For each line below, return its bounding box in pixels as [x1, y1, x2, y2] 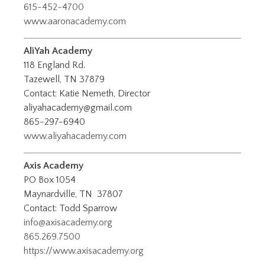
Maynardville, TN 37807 [24, 189, 123, 200]
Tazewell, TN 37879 [24, 74, 105, 85]
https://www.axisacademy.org [24, 245, 144, 257]
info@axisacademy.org [24, 217, 112, 228]
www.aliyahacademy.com [24, 131, 127, 142]
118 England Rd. [24, 60, 85, 71]
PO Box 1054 [24, 174, 76, 186]
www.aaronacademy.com [24, 16, 126, 27]
